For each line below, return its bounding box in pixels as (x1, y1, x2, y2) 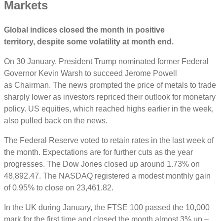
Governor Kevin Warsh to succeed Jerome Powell (4, 69, 177, 77)
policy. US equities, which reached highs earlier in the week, (4, 104, 214, 113)
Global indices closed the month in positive (4, 25, 165, 34)
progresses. (4, 159, 45, 168)
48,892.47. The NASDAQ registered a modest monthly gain (4, 171, 211, 180)
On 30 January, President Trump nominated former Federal (4, 57, 209, 66)
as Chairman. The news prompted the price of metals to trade (4, 80, 216, 89)
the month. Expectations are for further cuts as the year (4, 147, 193, 156)
